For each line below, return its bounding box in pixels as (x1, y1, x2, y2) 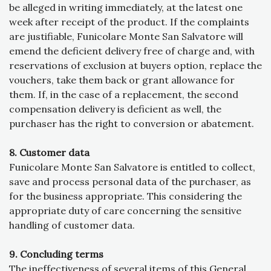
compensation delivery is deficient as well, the (9, 103, 221, 116)
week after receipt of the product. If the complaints (9, 16, 249, 28)
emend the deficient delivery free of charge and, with (9, 45, 255, 57)
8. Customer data (9, 146, 90, 159)
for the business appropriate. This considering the (9, 190, 242, 203)
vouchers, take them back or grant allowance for (9, 74, 235, 87)
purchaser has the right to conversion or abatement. (9, 117, 254, 130)
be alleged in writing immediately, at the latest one (9, 1, 243, 14)
